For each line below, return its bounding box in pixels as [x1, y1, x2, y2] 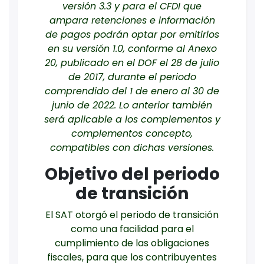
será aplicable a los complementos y [44, 113, 220, 127]
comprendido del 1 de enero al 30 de [45, 84, 219, 98]
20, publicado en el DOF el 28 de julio [45, 56, 219, 70]
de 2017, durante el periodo [68, 70, 196, 84]
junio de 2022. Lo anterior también [52, 98, 212, 113]
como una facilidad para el [70, 222, 194, 236]
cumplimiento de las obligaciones [55, 236, 209, 250]
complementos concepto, [71, 127, 193, 141]
